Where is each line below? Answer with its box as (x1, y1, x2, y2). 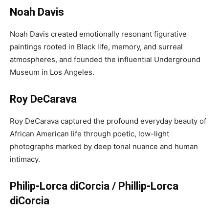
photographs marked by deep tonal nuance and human (10, 142, 198, 151)
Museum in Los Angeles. (10, 67, 94, 77)
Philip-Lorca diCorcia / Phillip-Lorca (10, 180, 178, 192)
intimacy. (10, 154, 40, 164)
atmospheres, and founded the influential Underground (10, 55, 200, 64)
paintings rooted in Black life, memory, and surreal (10, 42, 183, 51)
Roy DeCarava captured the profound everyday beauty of (10, 116, 206, 126)
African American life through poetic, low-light (10, 129, 169, 138)
